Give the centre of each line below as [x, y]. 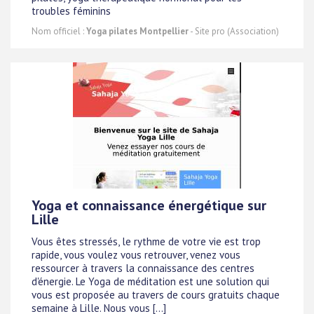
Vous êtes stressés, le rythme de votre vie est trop [146, 242]
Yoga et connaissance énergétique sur [149, 205]
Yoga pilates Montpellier [137, 31]
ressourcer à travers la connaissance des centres [143, 268]
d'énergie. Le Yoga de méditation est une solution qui [150, 282]
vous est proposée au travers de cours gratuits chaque [156, 295]
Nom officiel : [59, 31]
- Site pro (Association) [234, 31]
